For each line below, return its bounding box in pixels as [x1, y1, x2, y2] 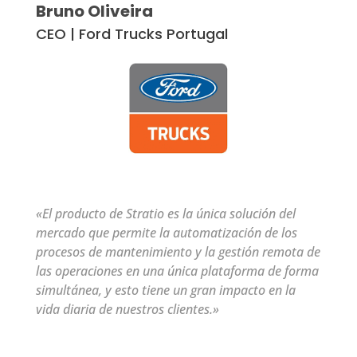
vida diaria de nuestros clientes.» [35, 300, 219, 318]
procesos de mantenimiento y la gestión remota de [35, 242, 320, 261]
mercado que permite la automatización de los [35, 223, 297, 241]
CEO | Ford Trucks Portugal [35, 23, 228, 44]
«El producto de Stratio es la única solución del [35, 204, 296, 222]
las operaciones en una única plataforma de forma [35, 261, 319, 280]
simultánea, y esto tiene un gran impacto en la [35, 280, 296, 299]
